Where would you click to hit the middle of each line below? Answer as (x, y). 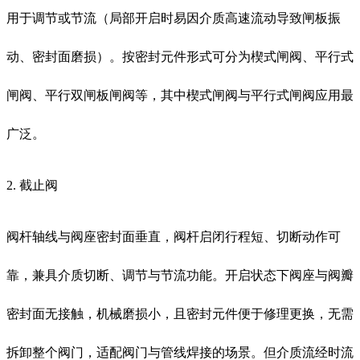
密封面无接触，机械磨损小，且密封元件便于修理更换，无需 (180, 313)
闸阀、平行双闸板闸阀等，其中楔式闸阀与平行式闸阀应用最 (180, 95)
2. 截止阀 (32, 185)
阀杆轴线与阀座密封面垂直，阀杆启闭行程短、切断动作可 (174, 236)
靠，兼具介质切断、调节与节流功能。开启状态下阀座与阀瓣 (180, 275)
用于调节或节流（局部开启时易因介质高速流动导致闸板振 (174, 18)
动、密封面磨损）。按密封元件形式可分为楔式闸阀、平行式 (180, 56)
